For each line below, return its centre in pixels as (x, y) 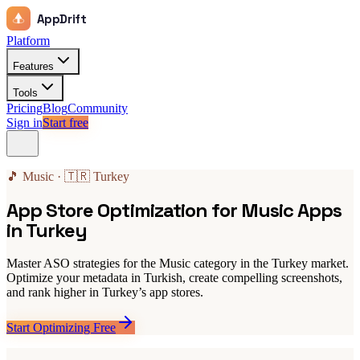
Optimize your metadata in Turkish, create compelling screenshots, (174, 277)
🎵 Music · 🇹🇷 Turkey (68, 176)
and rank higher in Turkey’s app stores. (105, 292)
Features (33, 66)
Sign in (25, 123)
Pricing (25, 108)
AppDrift (61, 18)
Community (98, 108)
